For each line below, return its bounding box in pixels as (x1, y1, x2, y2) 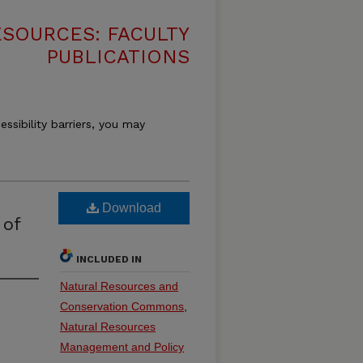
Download (99, 201, 161, 215)
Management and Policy (60, 340, 184, 353)
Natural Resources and (60, 280, 178, 293)
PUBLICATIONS (46, 45, 190, 68)
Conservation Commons (60, 300, 184, 313)
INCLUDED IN (76, 254, 142, 265)
